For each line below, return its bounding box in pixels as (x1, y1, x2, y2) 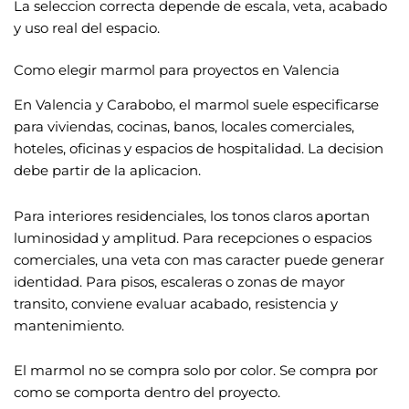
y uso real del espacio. (14, 19, 160, 37)
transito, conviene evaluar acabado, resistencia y (14, 295, 338, 312)
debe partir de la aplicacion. (14, 163, 201, 180)
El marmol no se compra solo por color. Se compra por (14, 362, 378, 380)
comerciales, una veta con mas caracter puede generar (14, 251, 384, 268)
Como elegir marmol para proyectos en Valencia (14, 61, 340, 79)
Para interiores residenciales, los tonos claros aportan (14, 207, 370, 225)
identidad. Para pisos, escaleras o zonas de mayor (14, 273, 345, 290)
